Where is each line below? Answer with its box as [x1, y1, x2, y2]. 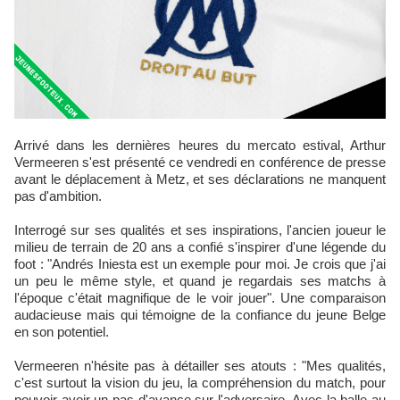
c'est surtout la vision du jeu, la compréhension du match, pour [14, 375, 386, 390]
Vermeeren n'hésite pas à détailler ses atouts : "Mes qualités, [14, 358, 386, 373]
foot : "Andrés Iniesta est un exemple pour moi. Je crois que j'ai [14, 256, 386, 271]
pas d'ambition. [14, 188, 102, 204]
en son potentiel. [14, 324, 109, 339]
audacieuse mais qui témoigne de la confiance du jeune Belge [14, 307, 386, 322]
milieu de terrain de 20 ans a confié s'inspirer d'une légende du [14, 239, 386, 254]
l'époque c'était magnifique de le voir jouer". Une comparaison [14, 290, 386, 305]
